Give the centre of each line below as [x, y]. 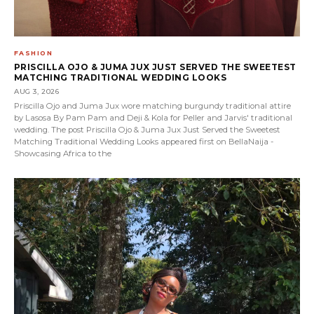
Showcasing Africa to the [63, 153]
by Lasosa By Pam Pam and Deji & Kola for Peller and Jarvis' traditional [153, 117]
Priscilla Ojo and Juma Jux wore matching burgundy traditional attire [152, 105]
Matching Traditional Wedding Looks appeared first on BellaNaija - [144, 141]
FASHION [34, 53]
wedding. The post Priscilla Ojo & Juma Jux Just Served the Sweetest [147, 129]
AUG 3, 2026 [37, 91]
